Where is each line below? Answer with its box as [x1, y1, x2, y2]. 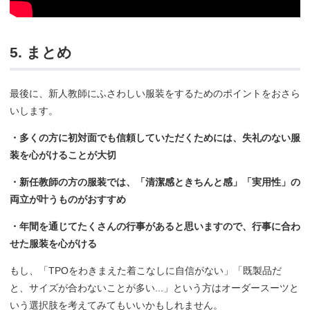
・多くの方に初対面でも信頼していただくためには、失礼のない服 [10, 131, 300, 143]
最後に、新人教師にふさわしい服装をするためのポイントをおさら [10, 87, 300, 99]
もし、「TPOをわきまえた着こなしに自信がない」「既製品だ [10, 264, 282, 276]
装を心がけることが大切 [10, 149, 116, 161]
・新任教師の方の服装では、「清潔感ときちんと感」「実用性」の [10, 176, 300, 188]
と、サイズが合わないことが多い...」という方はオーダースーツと [10, 282, 299, 293]
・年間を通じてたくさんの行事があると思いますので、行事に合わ [10, 220, 300, 232]
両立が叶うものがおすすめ [10, 193, 126, 205]
